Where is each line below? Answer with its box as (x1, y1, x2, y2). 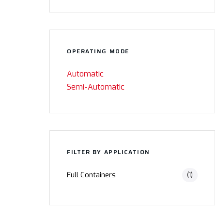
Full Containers (67, 170, 116, 180)
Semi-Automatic (67, 81, 124, 92)
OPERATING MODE (67, 46, 129, 56)
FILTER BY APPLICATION (67, 147, 150, 156)
